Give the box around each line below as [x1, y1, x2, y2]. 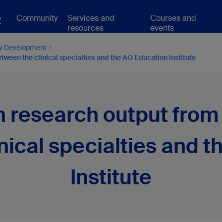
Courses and [150, 13, 197, 23]
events [150, 23, 174, 33]
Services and [67, 13, 115, 23]
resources [67, 23, 104, 33]
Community [16, 13, 58, 23]
